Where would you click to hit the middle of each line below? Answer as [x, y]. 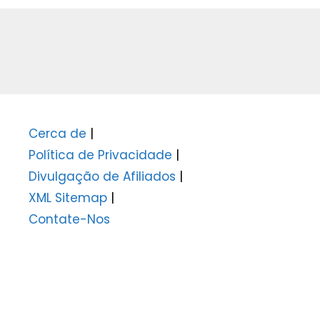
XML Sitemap [68, 197]
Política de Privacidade [100, 155]
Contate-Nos [69, 219]
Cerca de [57, 133]
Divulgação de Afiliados [102, 176]
